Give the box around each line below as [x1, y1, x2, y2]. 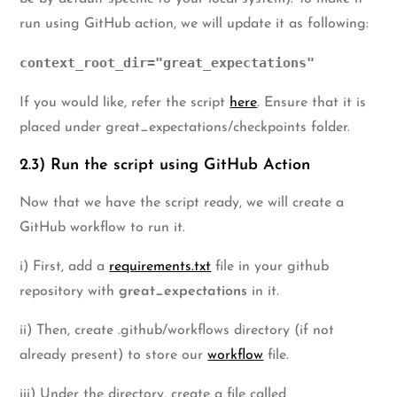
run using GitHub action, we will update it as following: [19, 17, 370, 32]
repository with [19, 284, 120, 300]
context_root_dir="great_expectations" [19, 55, 315, 72]
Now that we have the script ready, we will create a [19, 196, 345, 211]
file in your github [211, 260, 330, 275]
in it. [247, 284, 280, 300]
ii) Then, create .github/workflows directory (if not [19, 323, 335, 339]
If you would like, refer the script [19, 96, 230, 111]
